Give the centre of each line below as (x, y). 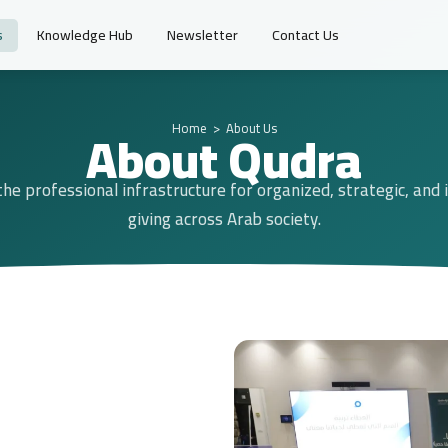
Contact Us (305, 34)
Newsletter (202, 34)
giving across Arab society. (224, 219)
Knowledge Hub (85, 34)
